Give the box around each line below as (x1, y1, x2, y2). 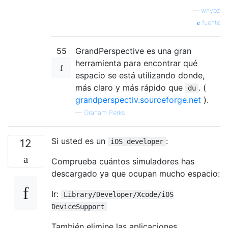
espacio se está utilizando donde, (75, 70, 205, 80)
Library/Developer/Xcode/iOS (64, 190, 174, 198)
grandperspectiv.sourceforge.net (75, 94, 201, 105)
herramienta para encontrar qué (75, 58, 197, 68)
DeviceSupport (51, 202, 104, 211)
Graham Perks (84, 108, 125, 117)
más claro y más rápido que (75, 82, 185, 93)
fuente (200, 18, 220, 26)
